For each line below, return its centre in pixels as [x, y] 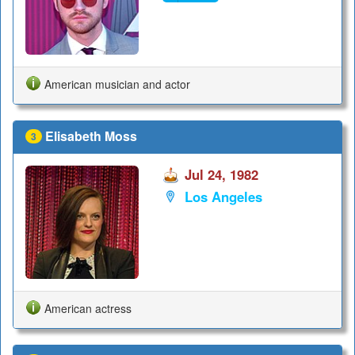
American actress [88, 308]
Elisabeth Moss [91, 136]
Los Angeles [223, 196]
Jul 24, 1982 [221, 175]
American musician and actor [117, 84]
